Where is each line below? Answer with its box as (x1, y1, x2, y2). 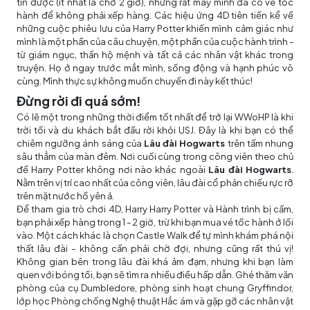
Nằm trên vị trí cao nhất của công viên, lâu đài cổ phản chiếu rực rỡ (17, 177, 293, 189)
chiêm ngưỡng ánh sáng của (17, 138, 144, 149)
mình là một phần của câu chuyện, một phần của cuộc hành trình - (17, 36, 293, 48)
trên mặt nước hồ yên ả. (17, 190, 114, 202)
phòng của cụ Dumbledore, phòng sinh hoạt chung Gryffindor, (17, 282, 293, 294)
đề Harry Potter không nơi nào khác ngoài (17, 164, 209, 176)
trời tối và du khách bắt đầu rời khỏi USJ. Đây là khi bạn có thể (17, 125, 293, 136)
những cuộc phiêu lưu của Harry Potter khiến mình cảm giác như (17, 23, 293, 35)
